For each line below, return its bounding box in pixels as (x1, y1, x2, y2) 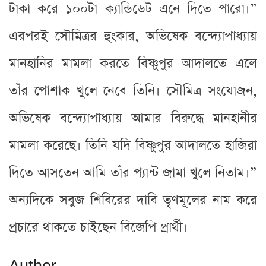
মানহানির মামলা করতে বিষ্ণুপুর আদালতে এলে (9, 54, 257, 73)
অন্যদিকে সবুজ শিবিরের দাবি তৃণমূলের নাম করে (9, 191, 257, 210)
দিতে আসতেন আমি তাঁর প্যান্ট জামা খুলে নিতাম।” (9, 163, 257, 182)
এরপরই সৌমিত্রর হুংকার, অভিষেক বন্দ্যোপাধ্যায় (9, 27, 257, 46)
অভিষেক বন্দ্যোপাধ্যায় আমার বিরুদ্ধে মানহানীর (9, 109, 257, 128)
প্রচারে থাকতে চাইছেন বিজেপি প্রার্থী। (9, 218, 188, 237)
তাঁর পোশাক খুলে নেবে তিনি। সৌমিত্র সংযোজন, (9, 81, 257, 100)
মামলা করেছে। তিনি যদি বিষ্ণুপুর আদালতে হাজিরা (9, 136, 257, 155)
